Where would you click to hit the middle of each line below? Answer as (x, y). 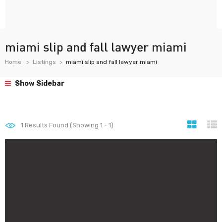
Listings (44, 62)
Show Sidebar (39, 83)
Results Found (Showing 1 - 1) (68, 125)
